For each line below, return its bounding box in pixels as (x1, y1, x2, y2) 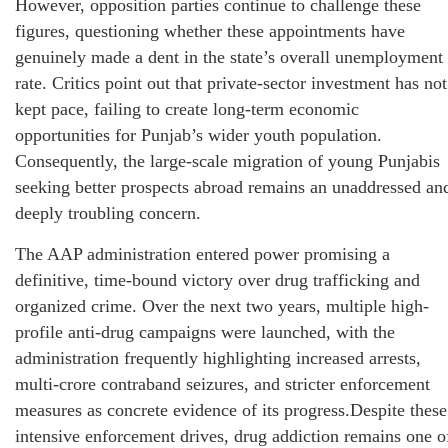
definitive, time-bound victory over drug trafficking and (15, 270, 420, 291)
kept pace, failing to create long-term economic (15, 99, 359, 120)
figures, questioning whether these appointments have (15, 21, 405, 42)
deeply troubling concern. (15, 203, 201, 224)
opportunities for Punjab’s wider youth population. (15, 125, 382, 146)
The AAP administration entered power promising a (15, 244, 390, 265)
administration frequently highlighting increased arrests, (15, 348, 421, 369)
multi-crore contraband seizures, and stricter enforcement (15, 374, 430, 395)
